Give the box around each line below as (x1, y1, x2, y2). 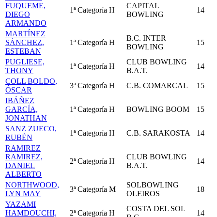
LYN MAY (5, 189, 41, 198)
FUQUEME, (5, 1, 46, 10)
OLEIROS (126, 189, 160, 198)
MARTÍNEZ (5, 30, 46, 38)
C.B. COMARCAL (126, 81, 188, 90)
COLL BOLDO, (5, 77, 57, 85)
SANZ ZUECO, (5, 124, 57, 133)
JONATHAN (5, 114, 47, 122)
